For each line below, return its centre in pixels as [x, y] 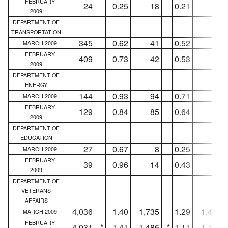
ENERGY [36, 84]
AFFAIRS [36, 200]
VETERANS [36, 190]
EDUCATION [36, 137]
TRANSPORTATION [36, 32]
